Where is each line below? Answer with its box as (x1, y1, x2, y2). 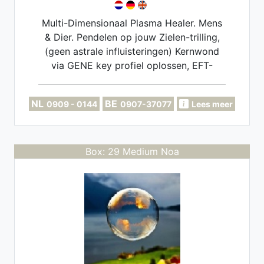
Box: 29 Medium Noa (85, 146, 179, 157)
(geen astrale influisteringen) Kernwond (45, 45, 219, 57)
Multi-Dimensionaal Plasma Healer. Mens (42, 17, 222, 29)
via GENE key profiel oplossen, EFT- (51, 60, 213, 71)
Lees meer (192, 99, 233, 109)
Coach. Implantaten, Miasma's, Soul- (51, 74, 213, 85)
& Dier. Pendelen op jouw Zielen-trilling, (44, 31, 220, 43)
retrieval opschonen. (87, 88, 177, 100)
